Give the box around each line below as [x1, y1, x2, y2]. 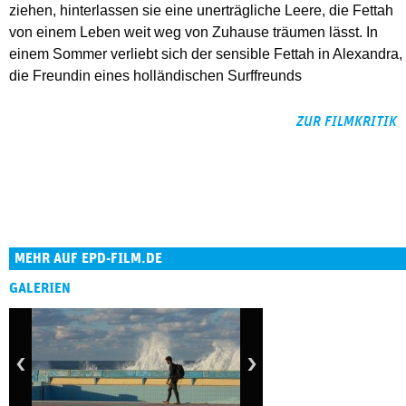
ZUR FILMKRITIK [296, 114, 397, 130]
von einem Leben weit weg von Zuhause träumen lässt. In [9, 24, 378, 41]
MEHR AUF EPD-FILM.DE [14, 251, 162, 266]
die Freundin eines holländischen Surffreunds [9, 68, 302, 84]
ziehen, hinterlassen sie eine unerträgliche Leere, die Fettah [9, 3, 393, 19]
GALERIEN [9, 281, 71, 296]
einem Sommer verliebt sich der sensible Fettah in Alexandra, [9, 46, 402, 63]
